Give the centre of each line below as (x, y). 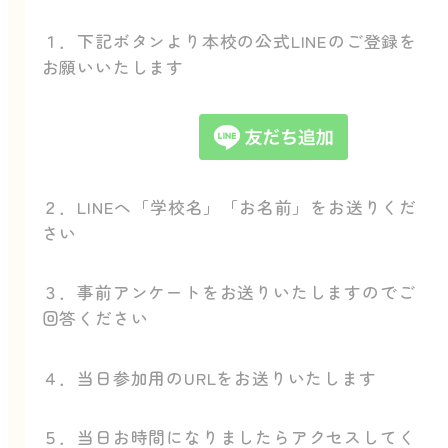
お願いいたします (113, 66)
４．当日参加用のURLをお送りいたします (209, 377)
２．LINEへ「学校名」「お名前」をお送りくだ (229, 206)
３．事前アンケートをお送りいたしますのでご (228, 292)
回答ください (95, 318)
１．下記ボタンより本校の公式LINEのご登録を (229, 40)
